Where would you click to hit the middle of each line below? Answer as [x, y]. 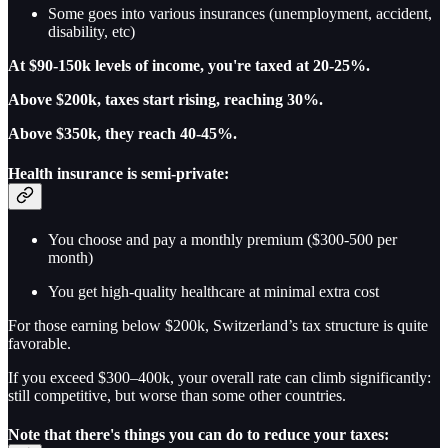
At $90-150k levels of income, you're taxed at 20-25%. [189, 66]
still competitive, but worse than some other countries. [177, 395]
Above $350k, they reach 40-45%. [122, 134]
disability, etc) [91, 32]
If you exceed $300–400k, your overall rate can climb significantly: [219, 377]
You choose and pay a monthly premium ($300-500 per [222, 239]
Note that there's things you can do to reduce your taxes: [198, 435]
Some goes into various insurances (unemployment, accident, [240, 14]
